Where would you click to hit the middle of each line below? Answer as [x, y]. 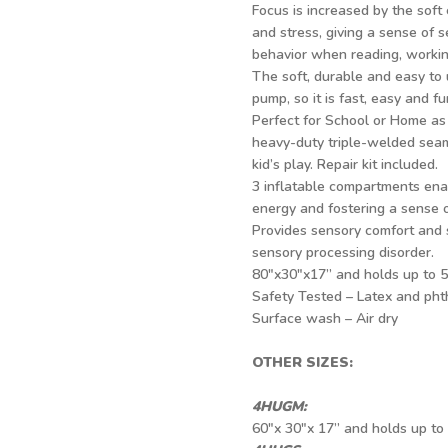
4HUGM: [279, 406]
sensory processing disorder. [343, 252]
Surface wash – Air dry [325, 318]
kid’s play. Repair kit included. [345, 164]
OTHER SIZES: [302, 362]
